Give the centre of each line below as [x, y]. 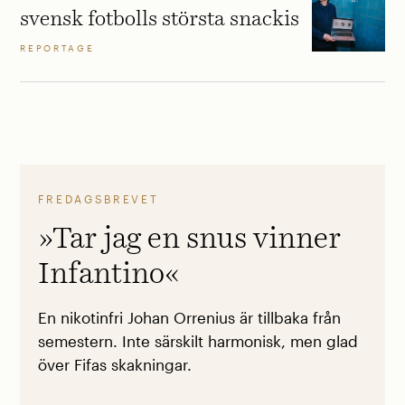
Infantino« [108, 274]
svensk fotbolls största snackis [160, 19]
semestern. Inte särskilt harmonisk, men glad [198, 342]
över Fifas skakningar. [114, 365]
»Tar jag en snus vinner [189, 239]
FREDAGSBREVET [98, 198]
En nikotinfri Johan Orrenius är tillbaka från [189, 318]
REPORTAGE [57, 49]
